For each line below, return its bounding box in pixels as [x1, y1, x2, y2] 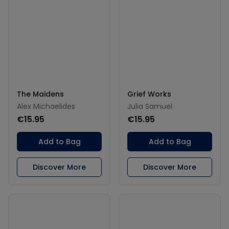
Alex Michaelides [17, 101, 75, 111]
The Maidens [17, 88, 64, 99]
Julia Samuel [127, 101, 172, 111]
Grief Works [127, 88, 171, 99]
